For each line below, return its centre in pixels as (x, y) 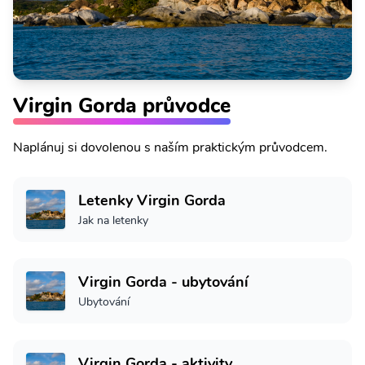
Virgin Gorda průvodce (122, 106)
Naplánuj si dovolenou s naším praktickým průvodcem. (170, 148)
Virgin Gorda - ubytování (163, 282)
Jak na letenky (113, 221)
